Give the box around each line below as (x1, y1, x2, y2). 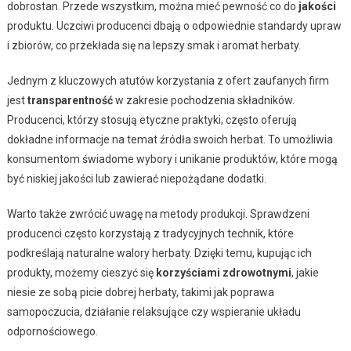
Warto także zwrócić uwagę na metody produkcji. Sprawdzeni (6, 207, 309, 220)
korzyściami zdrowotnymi (155, 266, 291, 279)
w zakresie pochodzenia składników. (112, 93, 295, 107)
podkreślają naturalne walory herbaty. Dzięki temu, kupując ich (6, 246, 312, 259)
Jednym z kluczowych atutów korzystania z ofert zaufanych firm (6, 74, 329, 87)
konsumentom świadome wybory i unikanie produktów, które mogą (6, 152, 338, 165)
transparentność (27, 93, 113, 107)
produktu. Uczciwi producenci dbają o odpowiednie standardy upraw (6, 19, 342, 32)
